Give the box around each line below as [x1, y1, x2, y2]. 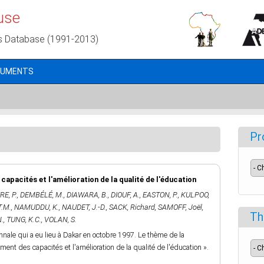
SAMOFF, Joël [158, 203, 202, 212]
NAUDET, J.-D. [62, 203, 106, 212]
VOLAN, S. [44, 215, 77, 224]
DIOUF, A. [111, 190, 140, 199]
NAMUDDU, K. [14, 203, 59, 212]
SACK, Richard [109, 203, 155, 212]
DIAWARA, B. [67, 190, 108, 199]
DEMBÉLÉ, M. [20, 190, 64, 199]
